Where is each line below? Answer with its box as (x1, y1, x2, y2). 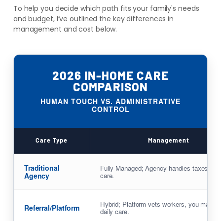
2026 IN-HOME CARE (52, 68, 169, 83)
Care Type (36, 136, 68, 145)
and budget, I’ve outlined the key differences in (13, 14, 174, 24)
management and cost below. (13, 24, 117, 35)
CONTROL (91, 104, 130, 114)
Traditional (24, 163, 60, 173)
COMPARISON (73, 79, 148, 94)
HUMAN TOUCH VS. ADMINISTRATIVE (40, 96, 181, 107)
